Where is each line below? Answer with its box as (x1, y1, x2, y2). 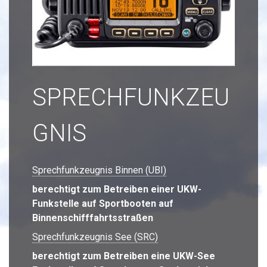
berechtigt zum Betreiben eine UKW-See (32, 250, 215, 262)
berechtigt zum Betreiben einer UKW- (32, 183, 201, 195)
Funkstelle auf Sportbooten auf (32, 197, 173, 209)
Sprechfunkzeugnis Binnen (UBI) (32, 164, 166, 176)
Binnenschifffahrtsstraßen (32, 212, 153, 223)
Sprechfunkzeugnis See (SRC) (32, 231, 158, 243)
